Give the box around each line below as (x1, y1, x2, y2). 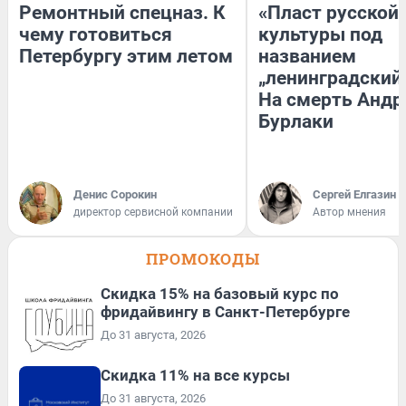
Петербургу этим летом (19, 44, 233, 67)
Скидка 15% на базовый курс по (101, 284, 339, 303)
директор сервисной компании (73, 205, 233, 218)
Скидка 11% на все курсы (101, 365, 290, 384)
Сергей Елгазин (313, 187, 396, 201)
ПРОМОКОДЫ (146, 247, 260, 269)
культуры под (258, 23, 382, 45)
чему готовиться (19, 23, 172, 45)
